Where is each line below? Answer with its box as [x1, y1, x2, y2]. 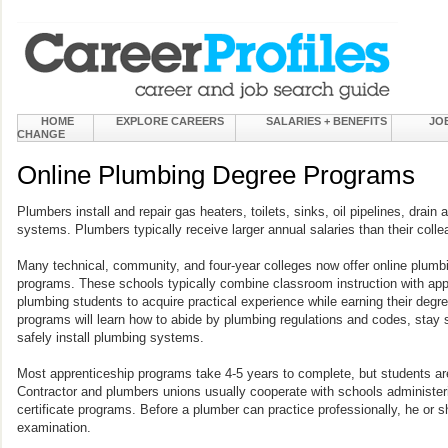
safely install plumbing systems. [17, 330, 204, 345]
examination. [17, 420, 91, 435]
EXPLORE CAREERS [116, 115, 224, 127]
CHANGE [17, 128, 65, 140]
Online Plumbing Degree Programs [17, 160, 415, 190]
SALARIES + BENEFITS [266, 115, 387, 127]
